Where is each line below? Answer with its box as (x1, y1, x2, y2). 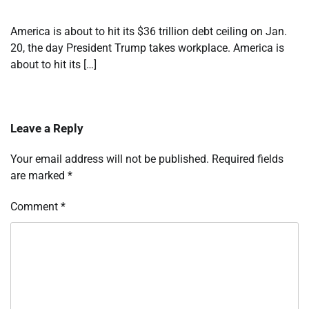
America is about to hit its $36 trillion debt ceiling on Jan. (10, 24, 287, 38)
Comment (10, 199, 61, 213)
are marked (10, 168, 68, 182)
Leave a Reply (10, 121, 83, 135)
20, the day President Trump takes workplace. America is (10, 41, 284, 54)
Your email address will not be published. (10, 152, 209, 166)
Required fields (212, 152, 283, 166)
